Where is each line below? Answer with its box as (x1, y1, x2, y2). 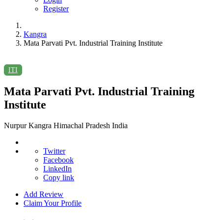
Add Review (24, 190, 63, 199)
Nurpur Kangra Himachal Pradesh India (4, 121, 128, 130)
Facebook (43, 156, 74, 165)
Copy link (43, 173, 74, 182)
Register (43, 4, 69, 13)
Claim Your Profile (24, 199, 82, 208)
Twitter (43, 147, 65, 156)
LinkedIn (43, 165, 72, 173)
